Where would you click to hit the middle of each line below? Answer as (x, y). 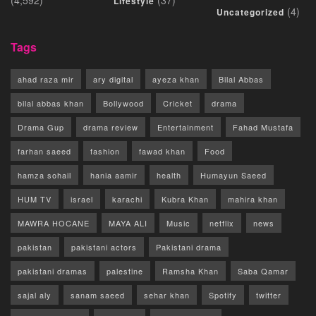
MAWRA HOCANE (54, 223)
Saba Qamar (263, 271)
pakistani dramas (53, 271)
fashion (105, 151)
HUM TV (35, 199)
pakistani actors (104, 247)
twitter (269, 294)
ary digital (113, 79)
